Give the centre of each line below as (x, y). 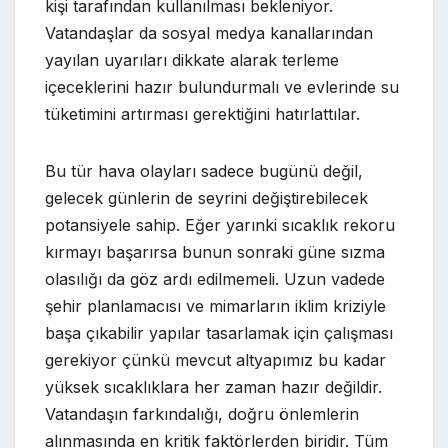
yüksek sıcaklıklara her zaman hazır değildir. (213, 387)
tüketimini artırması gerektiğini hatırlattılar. (202, 114)
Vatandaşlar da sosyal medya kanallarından (209, 33)
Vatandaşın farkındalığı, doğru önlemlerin (202, 414)
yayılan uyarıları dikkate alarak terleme (192, 60)
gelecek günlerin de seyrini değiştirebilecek (206, 198)
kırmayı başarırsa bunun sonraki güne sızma (215, 252)
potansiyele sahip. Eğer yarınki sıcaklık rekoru (220, 225)
